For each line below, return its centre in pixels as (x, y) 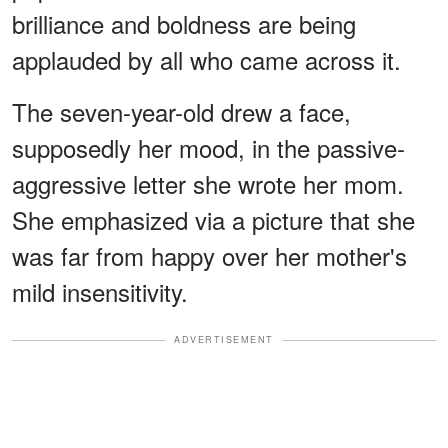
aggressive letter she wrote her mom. (208, 184)
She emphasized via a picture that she (213, 220)
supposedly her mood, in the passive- (208, 148)
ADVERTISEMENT (224, 340)
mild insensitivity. (100, 292)
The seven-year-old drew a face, (181, 112)
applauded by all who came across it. (206, 60)
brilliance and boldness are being (184, 24)
